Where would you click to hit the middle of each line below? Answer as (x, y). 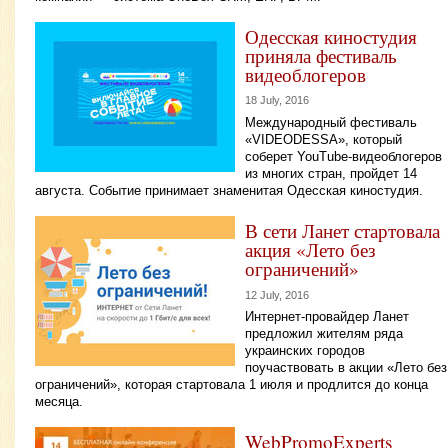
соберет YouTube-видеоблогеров (343, 156)
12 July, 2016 (277, 294)
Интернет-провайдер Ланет (327, 317)
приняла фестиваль (321, 55)
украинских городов (305, 351)
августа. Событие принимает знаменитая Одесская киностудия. (229, 190)
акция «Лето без (310, 249)
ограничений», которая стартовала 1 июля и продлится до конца (231, 385)
